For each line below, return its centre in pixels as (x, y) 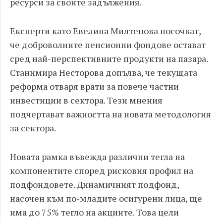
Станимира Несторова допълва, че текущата (104, 72)
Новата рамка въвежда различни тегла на (97, 157)
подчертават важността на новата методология (111, 114)
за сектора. (33, 128)
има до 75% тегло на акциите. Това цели (94, 212)
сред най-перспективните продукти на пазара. (109, 58)
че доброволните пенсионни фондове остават (108, 45)
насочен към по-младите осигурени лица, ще (106, 198)
